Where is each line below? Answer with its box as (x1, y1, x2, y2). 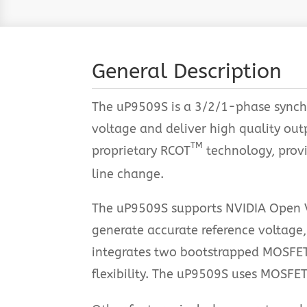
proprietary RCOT (92, 143, 191, 158)
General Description (92, 59, 282, 84)
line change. (92, 167, 164, 182)
